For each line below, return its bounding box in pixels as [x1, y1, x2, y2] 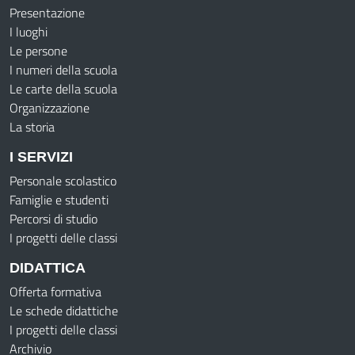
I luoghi [10, 22, 48, 41]
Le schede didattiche [10, 301, 118, 320]
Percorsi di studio [10, 209, 97, 228]
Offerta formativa [10, 282, 101, 301]
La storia [10, 117, 55, 136]
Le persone [10, 41, 67, 60]
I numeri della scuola [10, 60, 117, 79]
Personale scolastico [10, 171, 116, 190]
